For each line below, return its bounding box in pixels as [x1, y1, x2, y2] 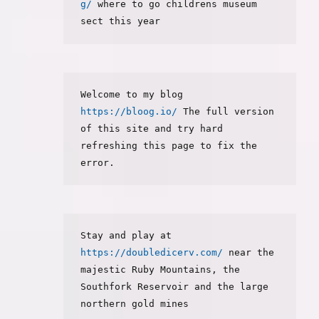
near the [223, 247, 275, 258]
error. [80, 157, 115, 168]
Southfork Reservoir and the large [80, 281, 269, 293]
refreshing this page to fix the [80, 140, 258, 151]
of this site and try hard [80, 122, 224, 134]
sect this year [80, 16, 161, 27]
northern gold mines [80, 298, 189, 310]
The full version [177, 105, 275, 117]
